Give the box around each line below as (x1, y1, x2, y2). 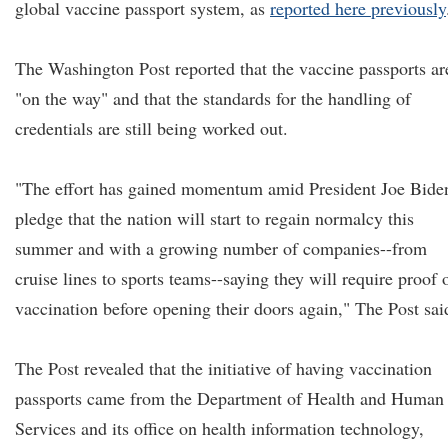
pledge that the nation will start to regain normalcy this (15, 206, 414, 230)
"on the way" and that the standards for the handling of (15, 86, 411, 110)
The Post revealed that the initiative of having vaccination (15, 356, 432, 380)
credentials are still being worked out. (15, 116, 288, 140)
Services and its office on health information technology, (15, 416, 424, 440)
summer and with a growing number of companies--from (15, 236, 427, 260)
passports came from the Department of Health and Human (15, 386, 444, 410)
